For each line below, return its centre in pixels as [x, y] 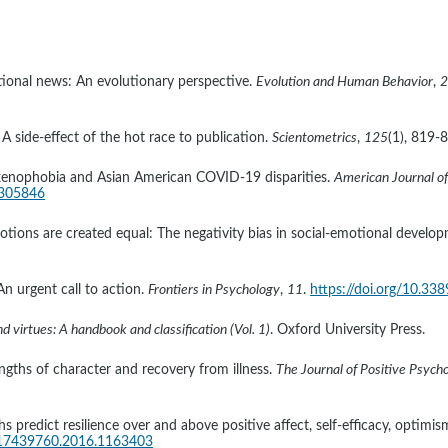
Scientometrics [314, 138]
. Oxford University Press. [347, 330]
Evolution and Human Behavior [344, 82]
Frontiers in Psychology [214, 290]
